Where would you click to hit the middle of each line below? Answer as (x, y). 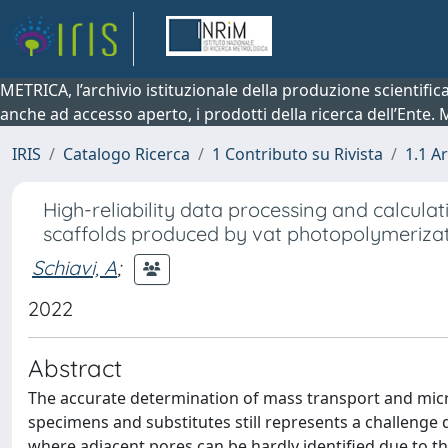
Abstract (75, 368)
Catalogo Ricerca (126, 154)
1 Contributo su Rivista (297, 154)
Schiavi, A (74, 267)
